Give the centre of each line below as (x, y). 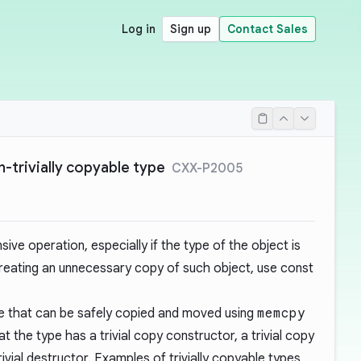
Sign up (191, 29)
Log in (139, 29)
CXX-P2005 (207, 168)
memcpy (281, 313)
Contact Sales (268, 29)
